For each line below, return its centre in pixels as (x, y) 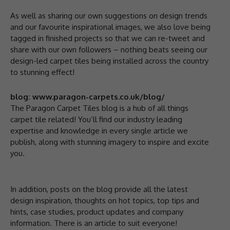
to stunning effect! (42, 72)
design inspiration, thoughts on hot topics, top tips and (105, 200)
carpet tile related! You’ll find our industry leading (96, 119)
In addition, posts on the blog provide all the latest (99, 189)
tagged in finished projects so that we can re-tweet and (108, 38)
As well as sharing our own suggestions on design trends (109, 15)
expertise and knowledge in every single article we (99, 130)
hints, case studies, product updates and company (97, 212)
